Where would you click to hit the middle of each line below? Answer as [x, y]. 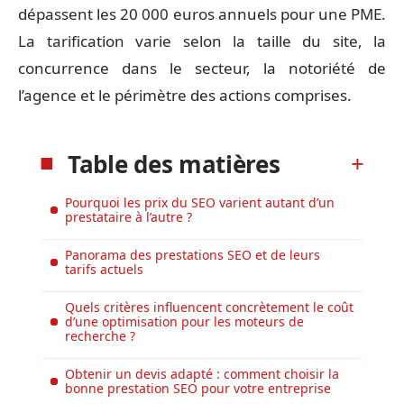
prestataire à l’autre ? [129, 216]
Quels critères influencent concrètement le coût [209, 307]
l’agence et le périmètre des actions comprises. [185, 95]
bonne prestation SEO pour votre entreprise [198, 388]
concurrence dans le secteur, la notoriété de [202, 68]
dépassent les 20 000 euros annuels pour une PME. [202, 14]
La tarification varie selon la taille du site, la [202, 41]
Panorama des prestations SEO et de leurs [193, 254]
